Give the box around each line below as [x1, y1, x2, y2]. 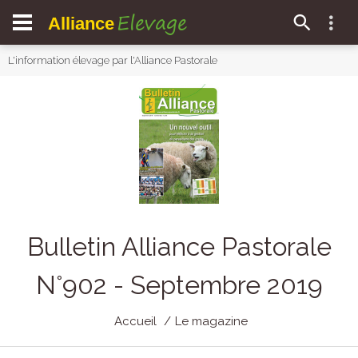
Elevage [117, 6, 187, 39]
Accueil [114, 314, 157, 328]
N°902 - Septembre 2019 [35, 270, 323, 300]
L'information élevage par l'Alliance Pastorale [8, 54, 217, 66]
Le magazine [175, 314, 248, 328]
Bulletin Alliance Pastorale [26, 232, 332, 261]
